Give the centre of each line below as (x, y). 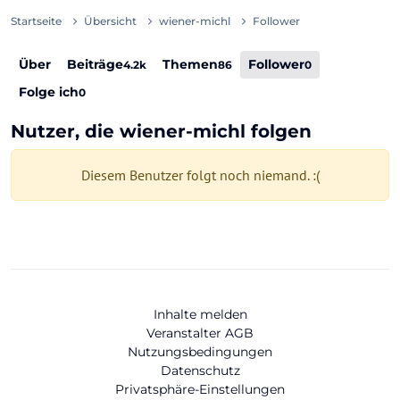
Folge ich (49, 92)
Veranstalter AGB (200, 333)
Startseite (36, 21)
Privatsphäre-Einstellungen (200, 389)
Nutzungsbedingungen (200, 352)
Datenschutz (200, 371)
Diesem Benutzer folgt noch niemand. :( (200, 175)
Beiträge (95, 65)
